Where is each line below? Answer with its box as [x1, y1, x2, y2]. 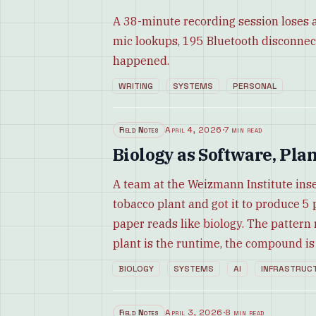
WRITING [119, 80, 153, 92]
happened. [113, 54, 169, 68]
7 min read [224, 124, 262, 135]
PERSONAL [233, 80, 276, 92]
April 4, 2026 [165, 124, 222, 135]
